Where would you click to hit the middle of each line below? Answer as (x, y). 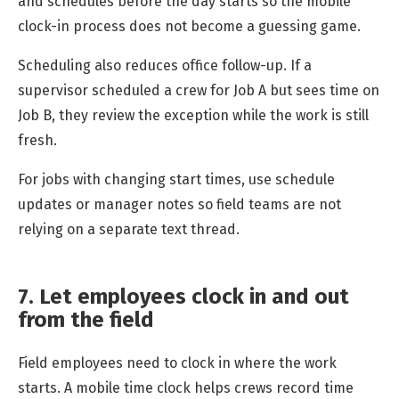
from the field (86, 319)
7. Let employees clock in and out (183, 296)
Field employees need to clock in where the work (177, 363)
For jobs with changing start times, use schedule (176, 179)
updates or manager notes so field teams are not (179, 204)
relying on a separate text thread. (129, 229)
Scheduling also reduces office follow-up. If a (165, 65)
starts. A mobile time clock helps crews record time (186, 388)
